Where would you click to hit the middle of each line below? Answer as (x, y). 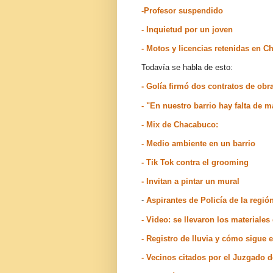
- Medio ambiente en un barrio (198, 143)
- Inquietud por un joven (187, 29)
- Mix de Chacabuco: (180, 124)
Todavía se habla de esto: (187, 68)
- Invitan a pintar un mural (190, 182)
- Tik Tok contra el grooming (195, 163)
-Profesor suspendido (182, 10)
